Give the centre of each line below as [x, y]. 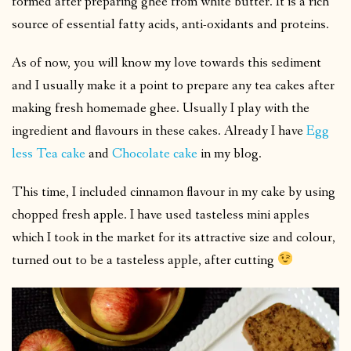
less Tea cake [49, 154]
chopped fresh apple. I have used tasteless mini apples [161, 215]
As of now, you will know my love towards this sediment [166, 63]
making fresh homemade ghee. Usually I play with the [161, 108]
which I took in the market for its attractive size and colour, [174, 237]
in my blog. [230, 154]
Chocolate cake [155, 154]
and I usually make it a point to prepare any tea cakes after [173, 85]
